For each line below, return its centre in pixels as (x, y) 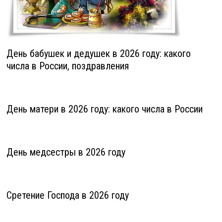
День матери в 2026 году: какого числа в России (104, 109)
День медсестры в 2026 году (66, 152)
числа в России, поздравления (67, 66)
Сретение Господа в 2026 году (67, 195)
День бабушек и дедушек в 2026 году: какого (98, 54)
